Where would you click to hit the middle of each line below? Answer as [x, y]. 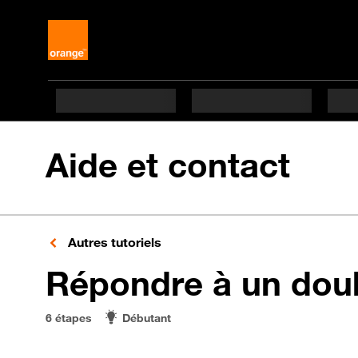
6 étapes [69, 317]
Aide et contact [168, 165]
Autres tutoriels [113, 242]
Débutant [147, 317]
